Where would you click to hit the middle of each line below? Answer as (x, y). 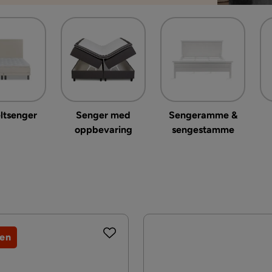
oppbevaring (103, 130)
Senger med (103, 115)
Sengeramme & (203, 115)
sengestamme (203, 130)
